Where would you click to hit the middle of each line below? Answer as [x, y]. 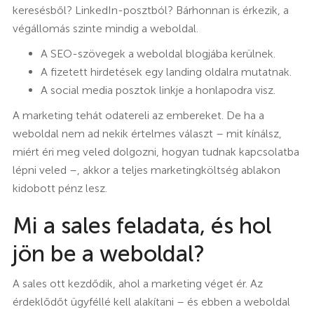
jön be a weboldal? [108, 253]
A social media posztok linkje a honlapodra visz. [158, 90]
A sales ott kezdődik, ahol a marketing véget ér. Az [137, 283]
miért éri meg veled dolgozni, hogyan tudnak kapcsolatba [156, 151]
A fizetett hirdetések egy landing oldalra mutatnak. [166, 71]
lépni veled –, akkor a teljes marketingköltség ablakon [146, 170]
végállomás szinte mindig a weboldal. [105, 28]
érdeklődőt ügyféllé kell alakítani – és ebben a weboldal [151, 301]
